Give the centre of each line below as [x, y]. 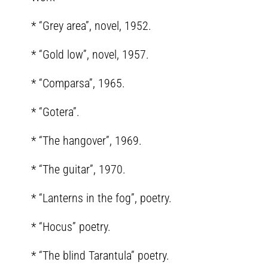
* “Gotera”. [55, 112]
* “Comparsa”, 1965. [78, 83]
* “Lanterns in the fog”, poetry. [101, 198]
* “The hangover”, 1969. [86, 141]
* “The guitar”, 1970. [78, 170]
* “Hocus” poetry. [71, 227]
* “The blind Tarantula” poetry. [100, 256]
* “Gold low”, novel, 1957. [90, 55]
